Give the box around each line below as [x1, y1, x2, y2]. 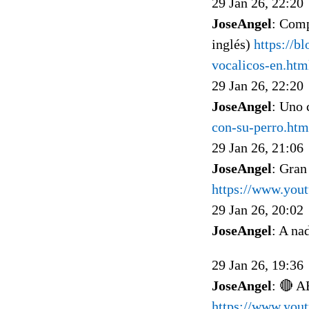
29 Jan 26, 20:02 [212, 201, 303, 217]
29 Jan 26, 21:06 [212, 139, 303, 155]
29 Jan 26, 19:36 [212, 257, 303, 272]
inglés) [212, 36, 254, 52]
